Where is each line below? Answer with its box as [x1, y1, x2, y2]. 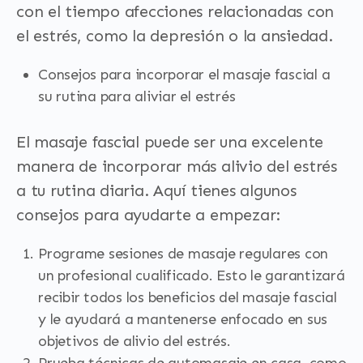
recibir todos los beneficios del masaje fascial [38, 288, 337, 306]
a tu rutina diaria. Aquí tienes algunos [16, 181, 297, 200]
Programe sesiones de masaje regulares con [38, 245, 329, 263]
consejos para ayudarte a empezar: [16, 205, 281, 224]
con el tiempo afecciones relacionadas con [16, 2, 335, 21]
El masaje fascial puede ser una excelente [16, 132, 324, 152]
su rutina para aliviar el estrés [38, 88, 236, 105]
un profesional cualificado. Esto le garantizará [38, 267, 345, 284]
